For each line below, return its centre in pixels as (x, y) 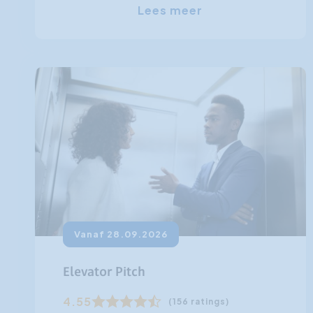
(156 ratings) (199, 302)
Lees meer (170, 10)
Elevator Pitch (104, 273)
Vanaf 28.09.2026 (121, 234)
